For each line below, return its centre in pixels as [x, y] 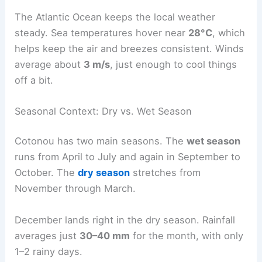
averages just [47, 235]
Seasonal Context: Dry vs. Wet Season [104, 111]
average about [49, 64]
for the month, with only [187, 235]
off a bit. [34, 80]
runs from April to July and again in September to [128, 157]
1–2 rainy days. [49, 251]
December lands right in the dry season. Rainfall [125, 220]
